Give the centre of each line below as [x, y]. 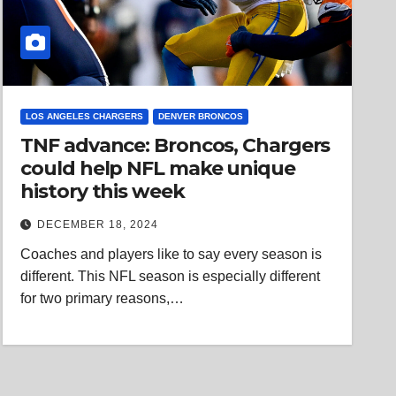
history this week [103, 191]
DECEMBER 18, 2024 [98, 225]
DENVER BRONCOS [201, 116]
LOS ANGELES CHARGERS [85, 116]
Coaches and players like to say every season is [171, 254]
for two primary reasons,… [103, 298]
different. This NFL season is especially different [171, 276]
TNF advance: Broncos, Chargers [175, 145]
